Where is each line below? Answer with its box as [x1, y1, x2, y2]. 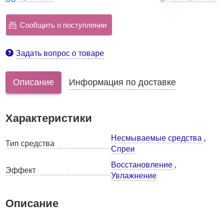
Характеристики [5, 112, 93, 124]
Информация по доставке [69, 77, 176, 87]
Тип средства [5, 139, 55, 148]
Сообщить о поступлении [20, 20, 107, 29]
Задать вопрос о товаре [16, 49, 105, 57]
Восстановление [111, 161, 175, 169]
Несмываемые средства [111, 134, 204, 142]
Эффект [5, 166, 36, 174]
